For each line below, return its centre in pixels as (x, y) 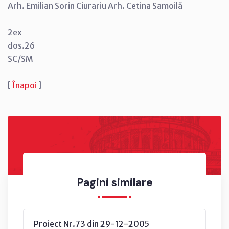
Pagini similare (114, 182)
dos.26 (21, 45)
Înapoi (25, 85)
